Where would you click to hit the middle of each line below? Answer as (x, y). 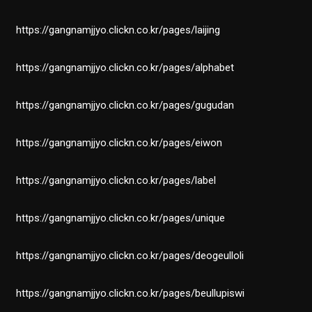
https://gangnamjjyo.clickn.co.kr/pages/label (116, 181)
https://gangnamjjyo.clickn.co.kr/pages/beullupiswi (131, 294)
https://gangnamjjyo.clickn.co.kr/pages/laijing (118, 30)
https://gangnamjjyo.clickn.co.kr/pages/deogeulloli (130, 256)
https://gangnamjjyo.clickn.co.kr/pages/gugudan (125, 106)
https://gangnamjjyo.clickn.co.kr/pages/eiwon (119, 143)
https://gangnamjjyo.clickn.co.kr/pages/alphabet (125, 68)
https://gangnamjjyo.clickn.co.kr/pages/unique (121, 218)
